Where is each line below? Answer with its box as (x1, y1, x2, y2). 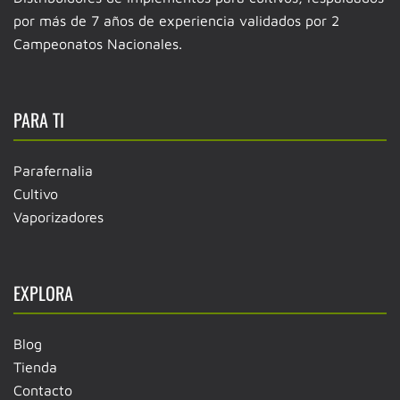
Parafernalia (13, 162, 93, 179)
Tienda (13, 358, 57, 375)
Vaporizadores (13, 208, 104, 225)
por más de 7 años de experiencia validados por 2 (13, 12, 339, 29)
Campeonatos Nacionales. (13, 35, 182, 52)
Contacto (13, 381, 72, 398)
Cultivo (13, 185, 58, 202)
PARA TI (13, 105, 64, 133)
